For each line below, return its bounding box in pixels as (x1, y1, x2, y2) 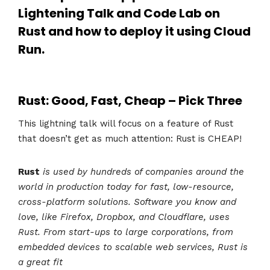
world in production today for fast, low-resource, (18, 181, 234, 192)
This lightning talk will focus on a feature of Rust (18, 118, 233, 129)
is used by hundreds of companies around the (43, 166, 244, 177)
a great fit (18, 256, 63, 268)
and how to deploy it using (46, 23, 213, 40)
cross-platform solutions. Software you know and (18, 196, 236, 207)
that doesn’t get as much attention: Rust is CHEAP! (18, 133, 242, 144)
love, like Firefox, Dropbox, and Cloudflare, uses (18, 211, 230, 222)
